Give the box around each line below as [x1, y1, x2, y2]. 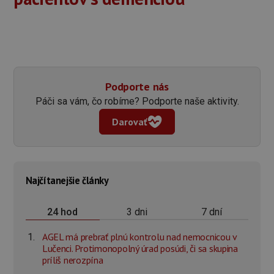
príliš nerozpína [42, 254, 103, 267]
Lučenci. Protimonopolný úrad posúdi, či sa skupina [42, 242, 238, 255]
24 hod [47, 206, 78, 218]
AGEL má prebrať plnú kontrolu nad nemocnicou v [42, 231, 237, 243]
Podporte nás [105, 79, 169, 94]
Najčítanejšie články [25, 173, 109, 187]
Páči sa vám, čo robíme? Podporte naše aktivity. [35, 95, 239, 108]
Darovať [112, 116, 147, 128]
